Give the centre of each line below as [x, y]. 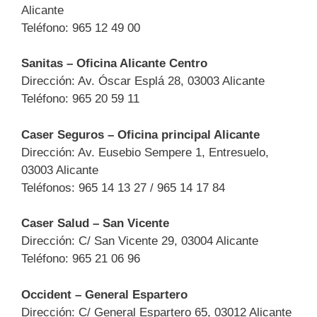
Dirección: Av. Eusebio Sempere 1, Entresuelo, [145, 152]
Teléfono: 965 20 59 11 [80, 99]
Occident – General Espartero [104, 294]
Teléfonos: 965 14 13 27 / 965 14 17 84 [123, 188]
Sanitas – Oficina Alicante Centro [114, 63]
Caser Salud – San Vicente [95, 223]
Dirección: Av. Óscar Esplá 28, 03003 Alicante [143, 81]
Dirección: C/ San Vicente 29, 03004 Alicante [140, 241]
